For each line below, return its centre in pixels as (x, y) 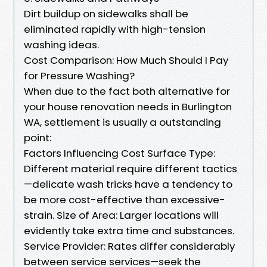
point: (38, 137)
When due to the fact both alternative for (127, 91)
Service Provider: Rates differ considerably (129, 246)
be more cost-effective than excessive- (125, 199)
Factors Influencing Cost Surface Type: (119, 153)
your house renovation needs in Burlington (128, 106)
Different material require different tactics (131, 168)
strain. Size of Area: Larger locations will (121, 215)
